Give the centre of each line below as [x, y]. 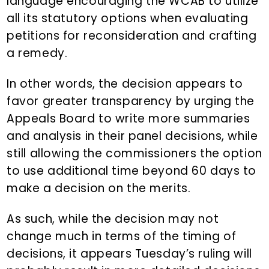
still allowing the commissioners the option [134, 154]
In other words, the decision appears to [125, 84]
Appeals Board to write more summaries [128, 119]
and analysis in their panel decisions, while [132, 136]
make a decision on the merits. [99, 189]
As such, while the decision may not [113, 219]
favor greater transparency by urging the [131, 101]
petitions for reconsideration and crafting [132, 36]
